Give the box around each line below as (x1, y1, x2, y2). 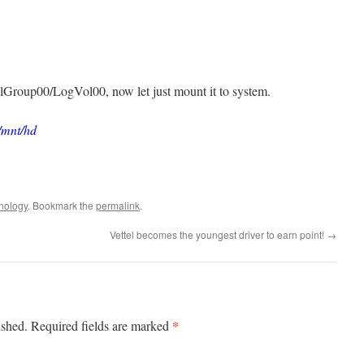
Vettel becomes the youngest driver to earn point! (110, 227, 327, 241)
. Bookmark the (28, 198, 96, 212)
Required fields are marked (31, 317, 172, 334)
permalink (96, 198, 140, 212)
